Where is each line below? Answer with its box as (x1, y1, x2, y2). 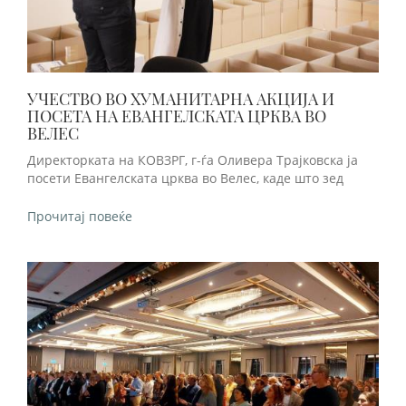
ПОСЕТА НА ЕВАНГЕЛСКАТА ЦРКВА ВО (27, 105, 326, 128)
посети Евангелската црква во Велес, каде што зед (27, 169, 343, 188)
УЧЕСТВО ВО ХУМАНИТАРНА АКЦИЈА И (27, 88, 334, 111)
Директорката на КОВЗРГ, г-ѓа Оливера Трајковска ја (27, 151, 358, 169)
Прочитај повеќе (27, 207, 132, 225)
